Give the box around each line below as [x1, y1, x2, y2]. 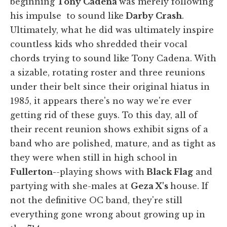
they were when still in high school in [10, 152, 177, 163]
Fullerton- [10, 166, 56, 177]
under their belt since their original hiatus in [10, 81, 210, 92]
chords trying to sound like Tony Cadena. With [10, 53, 216, 63]
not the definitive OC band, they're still [10, 195, 182, 205]
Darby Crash [124, 10, 182, 21]
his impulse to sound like [10, 10, 124, 21]
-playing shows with [56, 166, 144, 177]
